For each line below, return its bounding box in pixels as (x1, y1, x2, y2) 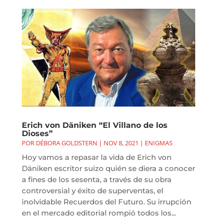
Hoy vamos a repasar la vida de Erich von (21, 153, 171, 162)
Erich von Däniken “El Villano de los (21, 121, 168, 130)
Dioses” (21, 129, 53, 139)
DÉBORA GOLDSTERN (35, 139, 97, 148)
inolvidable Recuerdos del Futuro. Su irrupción (21, 197, 191, 207)
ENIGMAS (144, 139, 172, 148)
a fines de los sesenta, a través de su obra (21, 175, 171, 185)
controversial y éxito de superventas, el (21, 186, 163, 196)
